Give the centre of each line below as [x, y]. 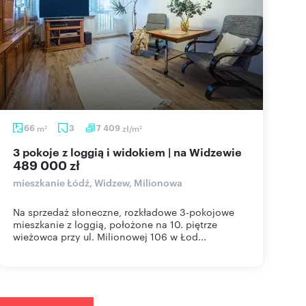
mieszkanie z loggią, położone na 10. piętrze [115, 224]
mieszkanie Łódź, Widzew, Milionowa [98, 182]
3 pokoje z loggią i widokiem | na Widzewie [131, 152]
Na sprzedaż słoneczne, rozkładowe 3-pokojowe [124, 212]
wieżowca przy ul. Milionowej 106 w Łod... [110, 236]
